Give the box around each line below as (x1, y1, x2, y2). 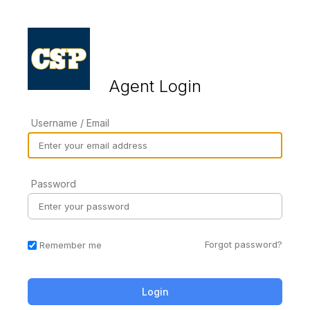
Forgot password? (205, 238, 282, 250)
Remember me (39, 239, 102, 251)
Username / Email (31, 116, 109, 129)
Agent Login (109, 75, 201, 96)
